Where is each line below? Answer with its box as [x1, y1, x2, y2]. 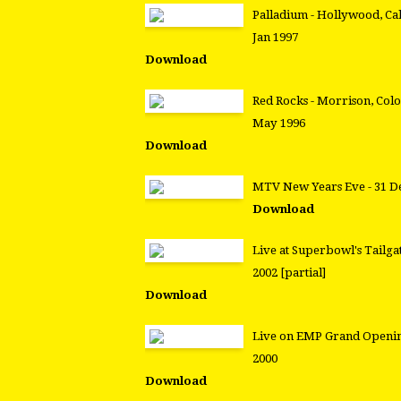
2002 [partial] [252, 266, 326, 280]
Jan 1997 [252, 30, 298, 45]
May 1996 [252, 116, 305, 131]
